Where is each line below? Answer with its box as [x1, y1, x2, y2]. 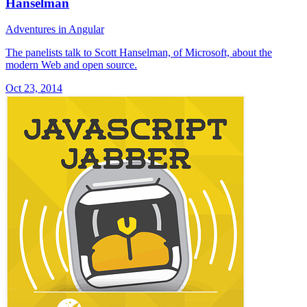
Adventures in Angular [5, 23, 104, 36]
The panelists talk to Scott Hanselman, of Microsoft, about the [5, 47, 272, 59]
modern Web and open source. [5, 59, 137, 71]
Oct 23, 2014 [5, 82, 62, 95]
